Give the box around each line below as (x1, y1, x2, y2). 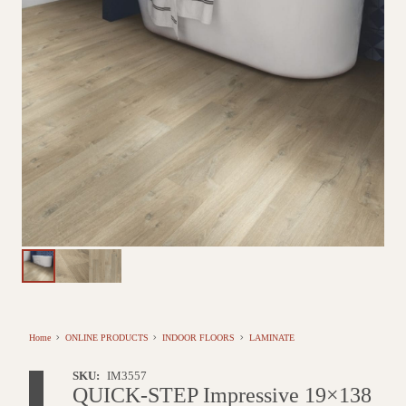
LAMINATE (248, 332, 295, 343)
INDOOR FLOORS (162, 332, 235, 343)
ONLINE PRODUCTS (64, 332, 149, 343)
